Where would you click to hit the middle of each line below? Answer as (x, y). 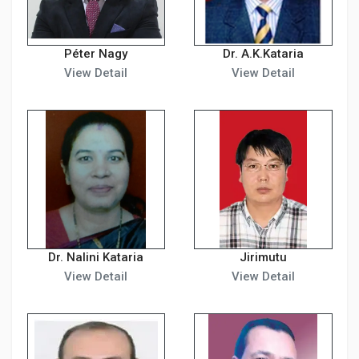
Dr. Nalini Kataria (96, 257)
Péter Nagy (96, 53)
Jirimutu (263, 257)
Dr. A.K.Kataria (263, 53)
